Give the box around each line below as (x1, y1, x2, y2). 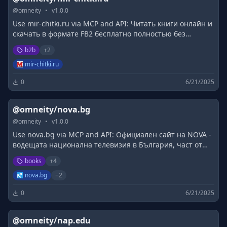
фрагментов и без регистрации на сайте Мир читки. (13, 39, 198, 49)
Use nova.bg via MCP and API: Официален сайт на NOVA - (13, 130, 211, 139)
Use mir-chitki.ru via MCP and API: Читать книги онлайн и (13, 19, 212, 28)
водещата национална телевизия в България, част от (13, 140, 202, 149)
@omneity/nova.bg (13, 104, 90, 115)
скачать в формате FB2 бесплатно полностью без (13, 29, 185, 39)
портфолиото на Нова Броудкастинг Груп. (13, 150, 158, 160)
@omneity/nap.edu (13, 215, 91, 226)
